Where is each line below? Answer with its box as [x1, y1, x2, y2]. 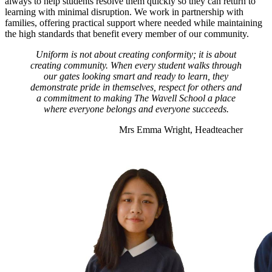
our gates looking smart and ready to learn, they [44, 70, 228, 81]
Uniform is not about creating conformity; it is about [36, 49, 236, 59]
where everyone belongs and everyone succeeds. [43, 103, 229, 114]
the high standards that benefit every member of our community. [5, 28, 254, 39]
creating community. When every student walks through [30, 59, 242, 70]
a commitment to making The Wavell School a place [36, 92, 236, 103]
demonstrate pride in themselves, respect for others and [30, 81, 242, 92]
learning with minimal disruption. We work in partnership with [5, 6, 243, 17]
